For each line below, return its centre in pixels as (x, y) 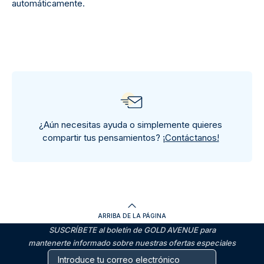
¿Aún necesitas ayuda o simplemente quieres (131, 125)
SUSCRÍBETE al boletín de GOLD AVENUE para (132, 230)
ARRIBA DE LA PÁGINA (132, 216)
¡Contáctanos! (191, 138)
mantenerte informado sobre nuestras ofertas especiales (132, 243)
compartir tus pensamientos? (102, 138)
